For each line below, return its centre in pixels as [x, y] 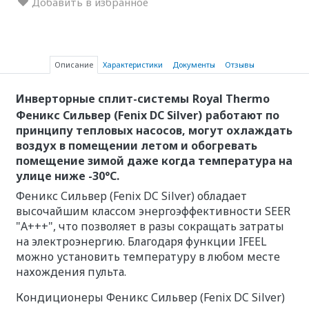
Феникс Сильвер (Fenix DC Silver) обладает [131, 196]
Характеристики [133, 64]
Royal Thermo [231, 98]
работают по [242, 115]
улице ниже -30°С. [67, 176]
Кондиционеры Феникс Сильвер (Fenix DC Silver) [150, 297]
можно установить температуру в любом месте [148, 257]
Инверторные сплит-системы [102, 98]
